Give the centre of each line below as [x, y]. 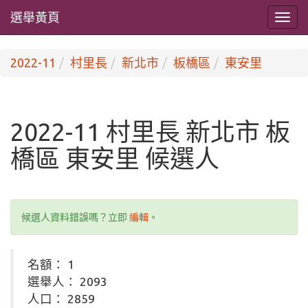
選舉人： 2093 [67, 282]
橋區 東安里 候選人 [115, 158]
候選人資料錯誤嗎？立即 [75, 217]
